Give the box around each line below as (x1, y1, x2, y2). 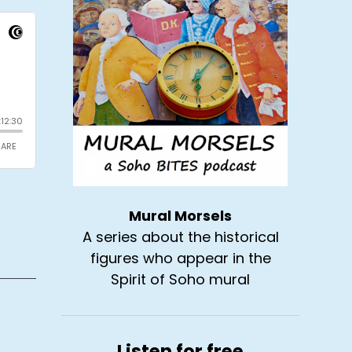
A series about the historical (82, 227, 279, 247)
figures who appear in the (90, 248, 271, 269)
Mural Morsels (129, 206, 233, 226)
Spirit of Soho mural (111, 269, 251, 290)
